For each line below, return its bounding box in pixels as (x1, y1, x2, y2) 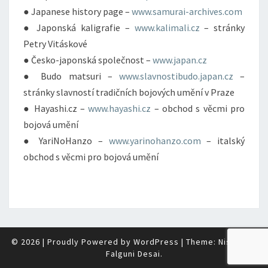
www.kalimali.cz (134, 22, 200, 33)
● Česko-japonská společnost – (23, 54, 153, 66)
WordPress (133, 236, 179, 247)
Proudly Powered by (47, 236, 133, 247)
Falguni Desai (105, 248, 160, 259)
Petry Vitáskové (23, 38, 87, 50)
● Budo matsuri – (23, 70, 119, 82)
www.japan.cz (153, 54, 207, 66)
